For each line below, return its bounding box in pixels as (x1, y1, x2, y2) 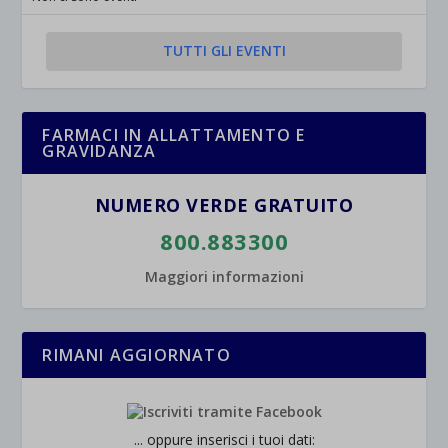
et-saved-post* (30, 48, 114, 63)
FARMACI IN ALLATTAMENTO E (42, 123, 306, 146)
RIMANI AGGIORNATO (42, 343, 231, 366)
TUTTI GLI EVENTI (162, 40, 286, 60)
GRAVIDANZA (42, 139, 157, 162)
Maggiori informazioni (144, 266, 304, 286)
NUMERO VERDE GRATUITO (94, 192, 354, 217)
